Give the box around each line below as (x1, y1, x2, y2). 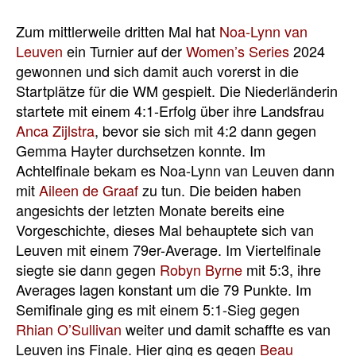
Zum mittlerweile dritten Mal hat (16, 20, 219, 41)
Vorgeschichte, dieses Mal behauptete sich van (16, 219, 314, 240)
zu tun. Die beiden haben (138, 179, 301, 200)
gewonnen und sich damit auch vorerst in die (16, 60, 299, 81)
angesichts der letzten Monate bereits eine (16, 199, 284, 220)
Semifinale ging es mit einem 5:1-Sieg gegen (16, 298, 300, 319)
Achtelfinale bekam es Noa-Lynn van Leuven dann (16, 159, 335, 180)
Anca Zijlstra (16, 119, 95, 141)
